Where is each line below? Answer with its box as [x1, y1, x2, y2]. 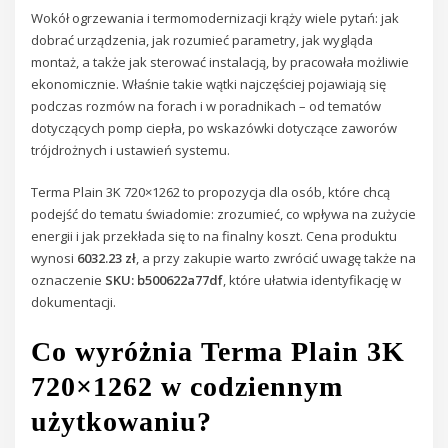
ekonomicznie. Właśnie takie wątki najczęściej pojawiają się [31, 75, 387, 94]
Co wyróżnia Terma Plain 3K [31, 335, 406, 367]
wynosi [31, 249, 78, 268]
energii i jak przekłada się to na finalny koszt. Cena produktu [31, 227, 398, 246]
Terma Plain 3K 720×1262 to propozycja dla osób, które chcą [31, 183, 391, 202]
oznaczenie [31, 271, 106, 290]
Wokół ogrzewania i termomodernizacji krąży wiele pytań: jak [31, 9, 400, 28]
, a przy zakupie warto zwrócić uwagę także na [136, 249, 417, 268]
